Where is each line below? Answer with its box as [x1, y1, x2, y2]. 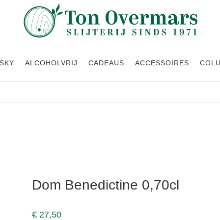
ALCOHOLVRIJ [25, 59, 78, 67]
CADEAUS [88, 59, 124, 67]
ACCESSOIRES [135, 59, 189, 67]
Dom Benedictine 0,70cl [31, 177, 179, 192]
